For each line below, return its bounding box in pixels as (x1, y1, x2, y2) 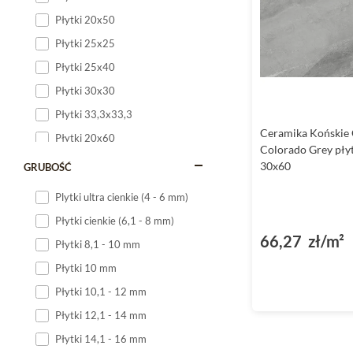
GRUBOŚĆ (24, 161, 72, 173)
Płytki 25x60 (55, 179, 115, 191)
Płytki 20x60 (55, 132, 115, 144)
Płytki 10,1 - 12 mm (55, 285, 147, 298)
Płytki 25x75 (55, 203, 115, 215)
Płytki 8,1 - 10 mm (55, 238, 140, 251)
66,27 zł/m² (260, 231, 344, 251)
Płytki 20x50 (55, 13, 115, 26)
